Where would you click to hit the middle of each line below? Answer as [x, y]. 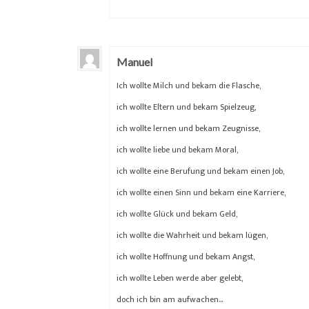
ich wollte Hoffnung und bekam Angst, [186, 256]
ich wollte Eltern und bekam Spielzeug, [186, 107]
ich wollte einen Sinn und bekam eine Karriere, [201, 192]
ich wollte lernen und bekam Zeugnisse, [188, 128]
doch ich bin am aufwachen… [170, 299]
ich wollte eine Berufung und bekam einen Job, [200, 171]
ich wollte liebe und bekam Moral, [177, 149]
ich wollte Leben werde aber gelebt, [180, 278]
